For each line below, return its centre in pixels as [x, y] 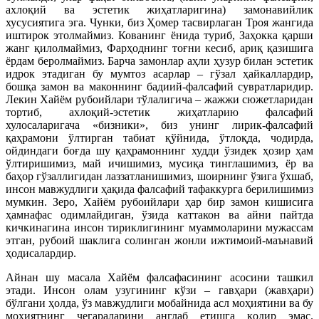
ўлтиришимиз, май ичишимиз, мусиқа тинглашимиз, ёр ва [159, 163]
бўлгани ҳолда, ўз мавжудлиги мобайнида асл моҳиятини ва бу [159, 303]
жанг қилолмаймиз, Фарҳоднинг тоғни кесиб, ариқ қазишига [159, 48]
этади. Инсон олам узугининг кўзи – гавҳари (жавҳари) [159, 290]
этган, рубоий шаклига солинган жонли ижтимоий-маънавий [159, 240]
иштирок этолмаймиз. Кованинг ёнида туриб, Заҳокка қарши [159, 35]
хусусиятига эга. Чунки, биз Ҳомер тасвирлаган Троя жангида [159, 22]
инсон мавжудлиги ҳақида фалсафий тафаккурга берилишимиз [159, 189]
